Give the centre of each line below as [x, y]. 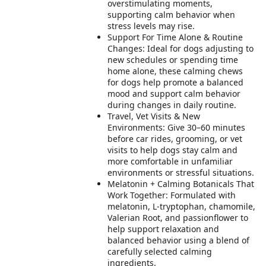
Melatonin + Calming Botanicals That [181, 184]
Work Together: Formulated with [172, 195]
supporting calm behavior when [172, 15]
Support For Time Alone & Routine [175, 37]
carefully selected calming [160, 251]
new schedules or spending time [173, 60]
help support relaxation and [164, 229]
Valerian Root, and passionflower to [178, 218]
